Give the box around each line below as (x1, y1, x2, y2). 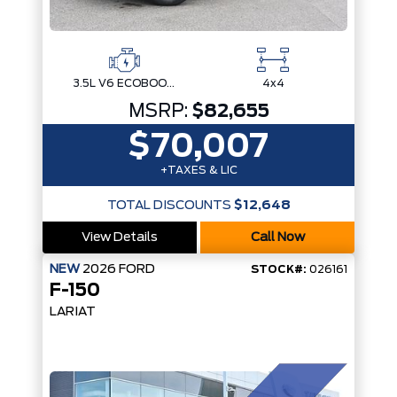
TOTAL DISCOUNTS (106, 198, 231, 212)
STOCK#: (251, 263, 307, 275)
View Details (82, 230, 158, 244)
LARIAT (50, 305, 96, 318)
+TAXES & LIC (160, 164, 237, 175)
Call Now (250, 230, 305, 244)
